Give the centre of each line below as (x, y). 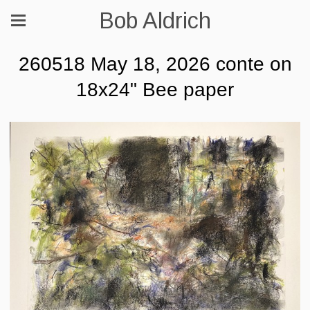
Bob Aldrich (155, 21)
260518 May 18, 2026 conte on (155, 64)
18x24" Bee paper (155, 90)
